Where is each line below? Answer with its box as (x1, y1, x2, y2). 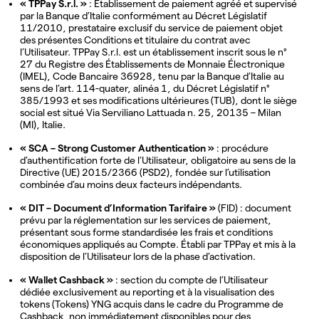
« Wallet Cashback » (20, 274, 113, 286)
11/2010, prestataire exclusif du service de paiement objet (20, 22, 283, 33)
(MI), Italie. (20, 119, 66, 130)
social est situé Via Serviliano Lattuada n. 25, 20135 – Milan (20, 107, 281, 118)
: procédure (214, 142, 268, 154)
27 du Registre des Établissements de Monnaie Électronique (20, 58, 285, 70)
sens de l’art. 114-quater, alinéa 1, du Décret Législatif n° (20, 83, 270, 94)
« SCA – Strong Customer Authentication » (20, 142, 214, 154)
